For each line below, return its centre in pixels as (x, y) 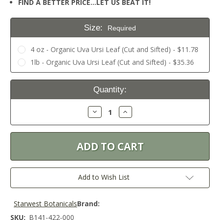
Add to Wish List (104, 177)
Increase (135, 111)
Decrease (106, 111)
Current (24, 82)
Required (122, 28)
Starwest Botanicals (45, 204)
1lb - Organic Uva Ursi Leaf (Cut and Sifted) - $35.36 (112, 62)
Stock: (22, 95)
